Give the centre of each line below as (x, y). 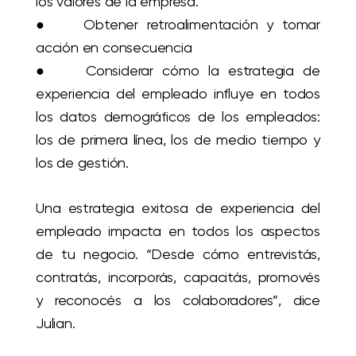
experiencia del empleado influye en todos (178, 93)
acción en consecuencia (114, 47)
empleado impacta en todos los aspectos (178, 230)
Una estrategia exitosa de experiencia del (178, 207)
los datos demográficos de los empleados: (178, 116)
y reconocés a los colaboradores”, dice (178, 300)
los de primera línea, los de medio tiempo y (178, 139)
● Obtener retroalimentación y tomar (178, 24)
